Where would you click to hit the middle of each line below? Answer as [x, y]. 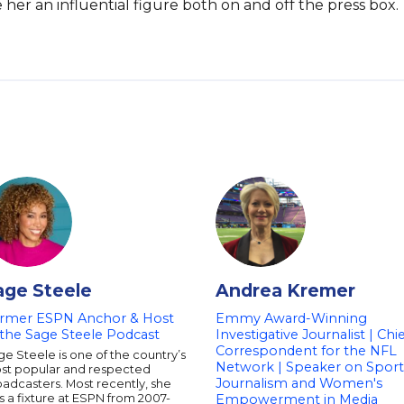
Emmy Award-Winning [291, 318]
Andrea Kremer [285, 290]
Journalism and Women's [299, 383]
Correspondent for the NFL [306, 351]
